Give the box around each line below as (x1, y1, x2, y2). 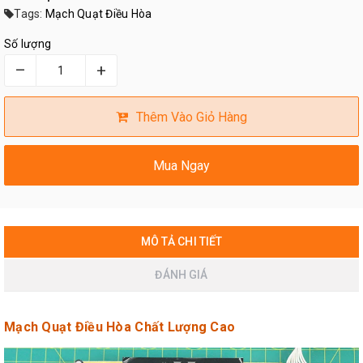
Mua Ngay (153, 157, 210, 173)
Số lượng (4, 37, 51, 51)
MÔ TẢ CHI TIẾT (140, 235, 223, 249)
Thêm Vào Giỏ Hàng (136, 109, 247, 125)
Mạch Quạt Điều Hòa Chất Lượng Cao (4, 319, 236, 335)
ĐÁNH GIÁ (155, 268, 208, 282)
